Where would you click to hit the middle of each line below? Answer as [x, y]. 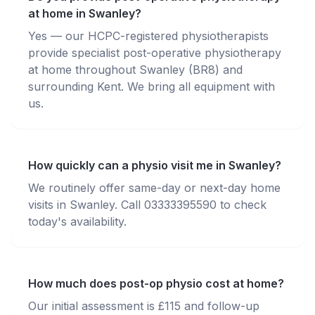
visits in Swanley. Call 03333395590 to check [147, 205]
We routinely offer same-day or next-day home [154, 188]
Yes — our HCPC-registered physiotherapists [148, 36]
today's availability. [77, 221]
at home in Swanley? [85, 13]
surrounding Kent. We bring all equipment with [152, 86]
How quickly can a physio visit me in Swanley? [155, 165]
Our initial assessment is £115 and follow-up [144, 306]
